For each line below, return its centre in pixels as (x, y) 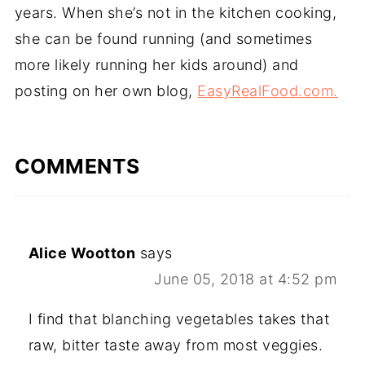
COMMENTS (77, 167)
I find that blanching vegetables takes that (179, 319)
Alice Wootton (82, 253)
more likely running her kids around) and (156, 65)
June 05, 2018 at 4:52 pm (246, 279)
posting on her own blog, (106, 91)
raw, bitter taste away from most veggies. (176, 345)
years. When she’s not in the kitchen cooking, (176, 13)
